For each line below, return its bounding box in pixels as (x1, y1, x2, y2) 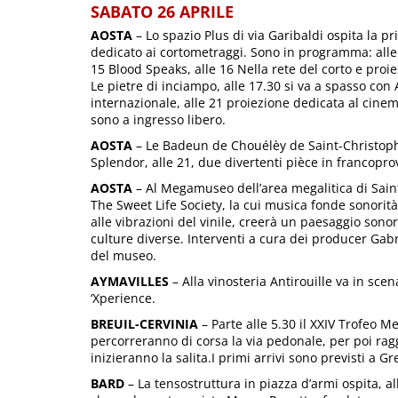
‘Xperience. (91, 290, 155, 306)
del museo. (91, 247, 156, 264)
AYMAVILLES (91, 273, 169, 290)
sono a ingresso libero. (91, 111, 226, 128)
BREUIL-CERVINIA (91, 315, 198, 332)
